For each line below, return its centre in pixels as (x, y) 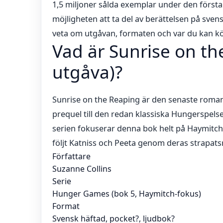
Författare (71, 156)
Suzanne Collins (82, 169)
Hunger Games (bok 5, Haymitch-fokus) (127, 194)
